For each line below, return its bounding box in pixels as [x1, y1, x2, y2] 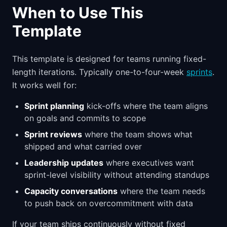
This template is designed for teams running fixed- [12, 53, 206, 64]
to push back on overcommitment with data [24, 198, 193, 208]
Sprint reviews [24, 129, 82, 139]
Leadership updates [24, 157, 103, 168]
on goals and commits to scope [24, 112, 146, 123]
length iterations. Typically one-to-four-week [12, 66, 186, 77]
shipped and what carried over [24, 141, 142, 152]
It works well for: [12, 80, 77, 90]
